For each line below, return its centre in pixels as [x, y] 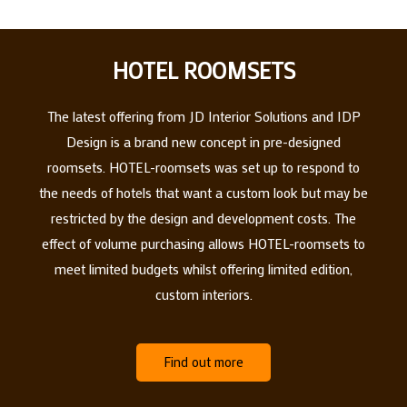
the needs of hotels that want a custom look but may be [203, 192]
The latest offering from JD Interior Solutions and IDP [203, 116]
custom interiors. [203, 294]
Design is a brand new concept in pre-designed [203, 141]
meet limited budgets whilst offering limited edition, [203, 268]
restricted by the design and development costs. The [203, 218]
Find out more [203, 362]
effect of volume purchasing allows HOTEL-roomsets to [203, 243]
